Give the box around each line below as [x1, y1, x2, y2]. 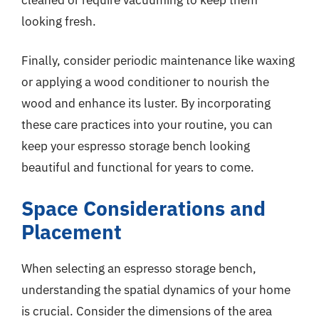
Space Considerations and [21, 194, 266, 221]
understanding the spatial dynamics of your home [21, 281, 291, 298]
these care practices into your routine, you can [21, 117, 273, 132]
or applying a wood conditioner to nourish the [21, 74, 269, 90]
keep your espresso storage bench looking [21, 138, 250, 154]
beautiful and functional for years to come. [21, 159, 254, 175]
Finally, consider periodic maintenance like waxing [21, 53, 295, 68]
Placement [21, 218, 122, 245]
